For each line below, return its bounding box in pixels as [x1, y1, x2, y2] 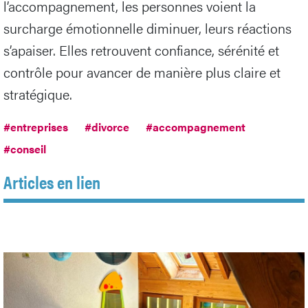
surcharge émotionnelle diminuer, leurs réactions [3, 18, 291, 38]
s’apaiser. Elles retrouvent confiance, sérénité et [3, 40, 279, 60]
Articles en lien [3, 169, 100, 195]
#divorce [85, 119, 129, 135]
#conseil [3, 141, 46, 157]
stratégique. [3, 84, 72, 104]
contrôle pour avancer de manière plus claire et [3, 62, 280, 82]
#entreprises [3, 119, 68, 135]
